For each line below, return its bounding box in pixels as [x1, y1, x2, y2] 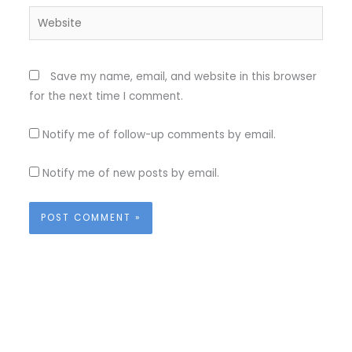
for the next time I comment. [28, 88, 183, 104]
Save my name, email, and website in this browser [49, 68, 317, 84]
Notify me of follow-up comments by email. [42, 126, 276, 142]
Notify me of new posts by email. [42, 165, 219, 181]
